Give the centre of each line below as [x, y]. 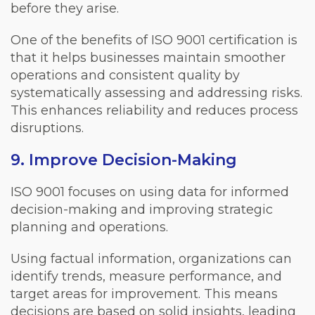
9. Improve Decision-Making [124, 160]
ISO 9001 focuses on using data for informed [150, 192]
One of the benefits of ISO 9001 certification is [154, 40]
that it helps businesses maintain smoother [148, 57]
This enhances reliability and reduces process [154, 110]
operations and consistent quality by [125, 75]
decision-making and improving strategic [142, 209]
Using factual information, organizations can [151, 258]
